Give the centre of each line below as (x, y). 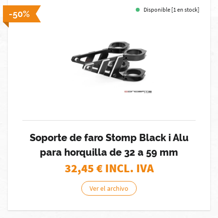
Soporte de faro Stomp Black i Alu (109, 138)
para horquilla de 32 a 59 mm (109, 152)
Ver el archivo (109, 188)
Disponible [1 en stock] (172, 9)
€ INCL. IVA (125, 168)
